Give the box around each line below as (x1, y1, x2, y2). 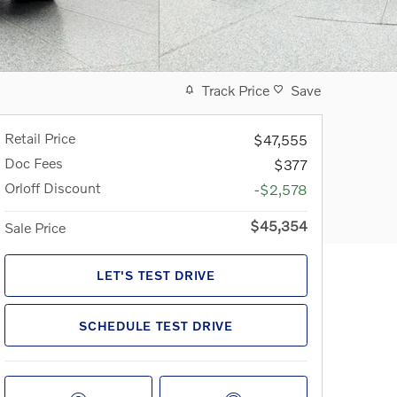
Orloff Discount (4, 178, 101, 196)
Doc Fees (4, 153, 63, 171)
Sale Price (4, 218, 66, 236)
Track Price (202, 81, 269, 98)
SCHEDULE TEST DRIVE (79, 317, 233, 333)
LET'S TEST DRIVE (97, 268, 215, 284)
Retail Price (4, 128, 75, 146)
